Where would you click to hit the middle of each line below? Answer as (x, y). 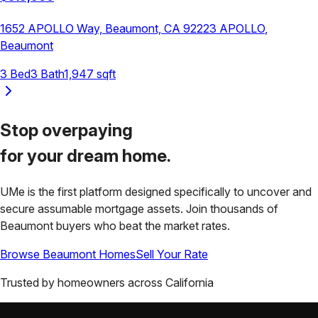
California (190, 282)
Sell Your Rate (172, 254)
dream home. (119, 156)
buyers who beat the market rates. (143, 225)
